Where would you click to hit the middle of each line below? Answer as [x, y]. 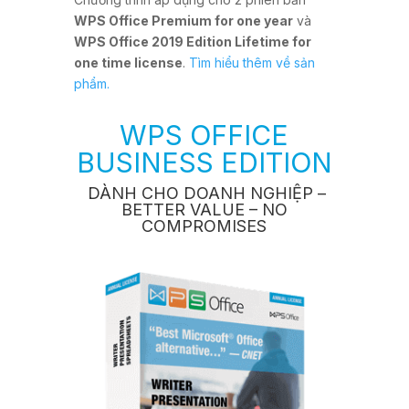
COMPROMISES [204, 226]
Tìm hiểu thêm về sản [252, 63]
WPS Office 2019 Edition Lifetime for [192, 42]
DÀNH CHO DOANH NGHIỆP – [204, 194]
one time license [128, 63]
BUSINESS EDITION [204, 163]
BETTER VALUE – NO [204, 210]
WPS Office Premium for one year [183, 21]
